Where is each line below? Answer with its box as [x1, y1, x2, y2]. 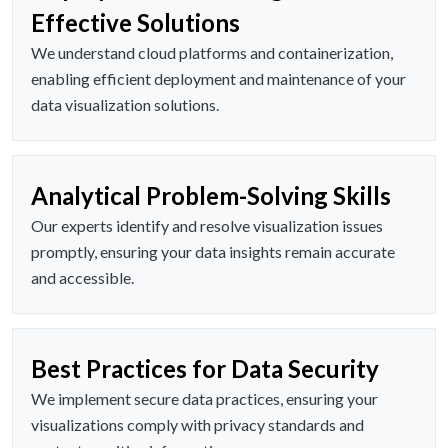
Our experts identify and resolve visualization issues [31, 216, 383, 236]
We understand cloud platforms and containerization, [31, 43, 393, 63]
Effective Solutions [31, 8, 240, 38]
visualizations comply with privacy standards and [31, 415, 364, 435]
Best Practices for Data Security [31, 354, 379, 384]
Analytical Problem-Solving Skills [31, 181, 391, 211]
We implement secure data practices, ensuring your [31, 389, 378, 409]
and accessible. [31, 268, 134, 288]
